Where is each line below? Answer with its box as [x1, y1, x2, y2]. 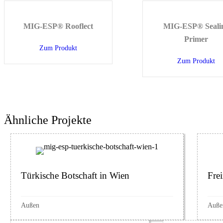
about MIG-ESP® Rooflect [77, 44, 154, 52]
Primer [184, 34, 209, 43]
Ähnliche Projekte [4, 113, 92, 126]
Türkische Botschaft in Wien [21, 170, 130, 181]
